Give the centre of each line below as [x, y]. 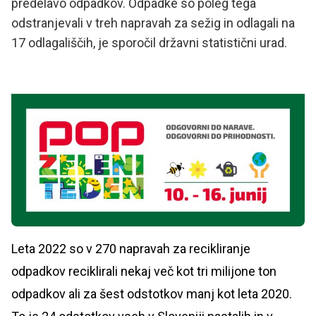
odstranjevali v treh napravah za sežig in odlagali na [153, 23]
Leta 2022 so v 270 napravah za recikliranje [131, 249]
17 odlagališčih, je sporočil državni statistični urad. [149, 43]
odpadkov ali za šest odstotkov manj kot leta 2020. [152, 294]
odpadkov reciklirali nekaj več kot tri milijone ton [144, 272]
